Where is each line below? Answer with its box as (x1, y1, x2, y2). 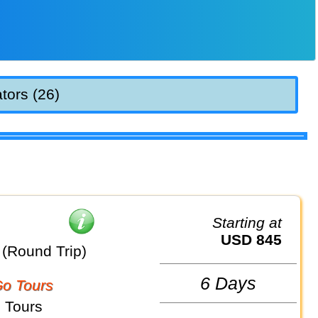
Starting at (222, 214, 283, 231)
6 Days (200, 273, 257, 293)
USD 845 (231, 231, 283, 248)
